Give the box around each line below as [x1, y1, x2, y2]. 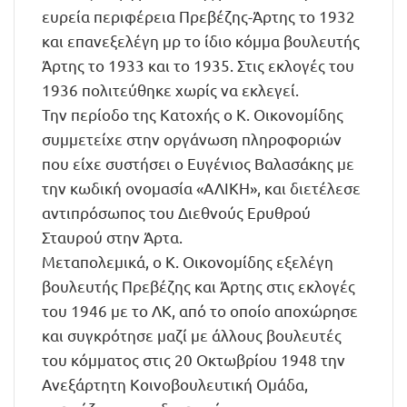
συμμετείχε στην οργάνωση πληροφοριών [42, 129, 342, 148]
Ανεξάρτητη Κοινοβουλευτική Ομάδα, [42, 374, 308, 393]
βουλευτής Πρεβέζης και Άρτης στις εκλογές [42, 276, 355, 295]
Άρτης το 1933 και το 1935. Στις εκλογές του [42, 55, 354, 74]
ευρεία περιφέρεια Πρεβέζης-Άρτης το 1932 [42, 6, 355, 25]
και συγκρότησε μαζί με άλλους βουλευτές [42, 325, 342, 344]
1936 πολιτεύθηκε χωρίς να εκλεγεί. [42, 80, 299, 99]
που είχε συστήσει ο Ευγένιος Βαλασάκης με [42, 154, 354, 173]
